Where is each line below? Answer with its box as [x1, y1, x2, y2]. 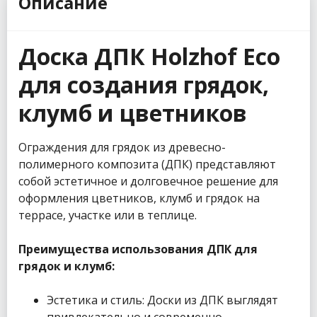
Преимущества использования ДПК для [18, 241, 258, 258]
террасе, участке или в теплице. [18, 207, 197, 224]
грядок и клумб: [18, 258, 115, 275]
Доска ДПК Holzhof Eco [18, 41, 280, 72]
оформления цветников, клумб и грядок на [18, 190, 260, 207]
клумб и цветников [18, 98, 247, 129]
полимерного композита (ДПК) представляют [18, 156, 276, 173]
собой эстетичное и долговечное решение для [18, 173, 278, 190]
